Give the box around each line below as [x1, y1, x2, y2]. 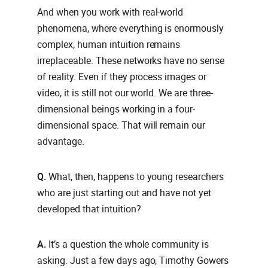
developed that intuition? [37, 203, 141, 215]
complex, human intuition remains [37, 39, 181, 51]
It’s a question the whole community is [48, 239, 209, 251]
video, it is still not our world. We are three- [37, 87, 214, 99]
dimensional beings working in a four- [37, 103, 196, 115]
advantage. [37, 136, 84, 148]
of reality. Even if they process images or [37, 71, 207, 83]
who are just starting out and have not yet [37, 187, 212, 199]
